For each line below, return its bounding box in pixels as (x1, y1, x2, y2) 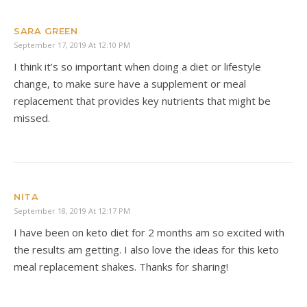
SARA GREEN (14, 25, 77, 36)
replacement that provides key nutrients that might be (14, 93, 271, 108)
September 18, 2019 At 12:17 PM (14, 205, 130, 216)
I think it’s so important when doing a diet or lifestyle (14, 59, 261, 73)
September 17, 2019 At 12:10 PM (14, 39, 130, 50)
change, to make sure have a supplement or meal (14, 76, 246, 90)
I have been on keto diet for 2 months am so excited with (14, 225, 284, 239)
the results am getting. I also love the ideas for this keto (14, 242, 279, 256)
